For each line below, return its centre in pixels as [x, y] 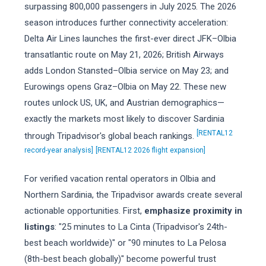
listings [39, 227]
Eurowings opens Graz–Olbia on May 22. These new [125, 87]
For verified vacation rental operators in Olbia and [120, 179]
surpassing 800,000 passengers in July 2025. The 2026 [130, 7]
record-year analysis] [58, 150]
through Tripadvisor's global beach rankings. [110, 136]
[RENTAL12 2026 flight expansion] [150, 150]
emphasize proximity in [193, 211]
